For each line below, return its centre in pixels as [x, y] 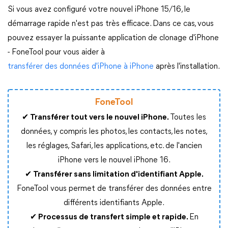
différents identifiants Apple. [114, 203]
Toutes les [188, 118]
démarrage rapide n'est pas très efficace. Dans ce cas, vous [111, 24]
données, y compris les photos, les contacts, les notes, [114, 132]
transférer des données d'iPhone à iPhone [81, 67]
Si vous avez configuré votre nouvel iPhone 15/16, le [99, 10]
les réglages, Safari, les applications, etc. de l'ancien [114, 146]
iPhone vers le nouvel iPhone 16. [114, 161]
